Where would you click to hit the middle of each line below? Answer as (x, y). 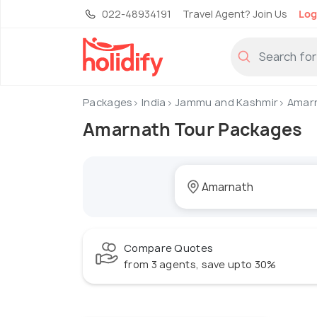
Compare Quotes (169, 248)
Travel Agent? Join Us (235, 14)
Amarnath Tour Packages (193, 130)
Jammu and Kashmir (227, 103)
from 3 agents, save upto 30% (200, 265)
